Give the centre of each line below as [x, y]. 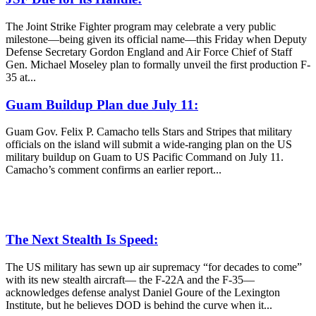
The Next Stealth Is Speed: [82, 240]
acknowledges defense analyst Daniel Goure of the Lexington [143, 292]
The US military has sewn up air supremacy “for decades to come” [154, 267]
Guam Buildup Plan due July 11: [102, 104]
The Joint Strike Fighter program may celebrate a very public [141, 26]
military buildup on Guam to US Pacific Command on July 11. [145, 157]
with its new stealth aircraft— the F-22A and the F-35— [130, 279]
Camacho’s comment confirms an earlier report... [114, 170]
